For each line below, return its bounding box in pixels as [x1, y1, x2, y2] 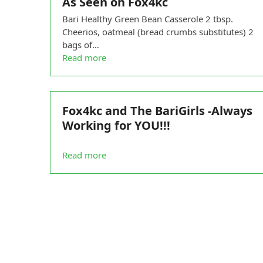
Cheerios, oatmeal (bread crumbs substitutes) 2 [62, 25, 254, 38]
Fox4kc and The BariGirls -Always [62, 102, 252, 119]
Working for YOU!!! [62, 117, 170, 133]
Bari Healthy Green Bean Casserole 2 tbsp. [62, 12, 233, 25]
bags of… [62, 38, 99, 50]
